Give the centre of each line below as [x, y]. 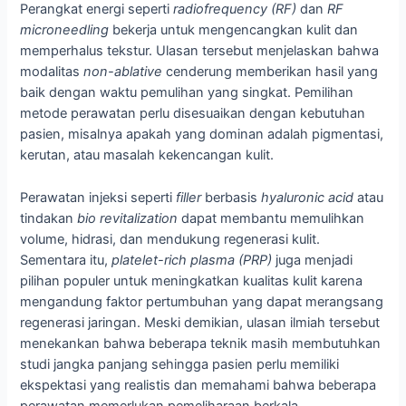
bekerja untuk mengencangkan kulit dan [234, 30]
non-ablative [123, 72]
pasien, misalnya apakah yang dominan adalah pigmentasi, [202, 135]
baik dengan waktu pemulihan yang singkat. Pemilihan [187, 93]
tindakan [49, 218]
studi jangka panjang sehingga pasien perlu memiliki [180, 364]
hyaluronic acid [308, 197]
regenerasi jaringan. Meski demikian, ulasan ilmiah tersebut [200, 322]
